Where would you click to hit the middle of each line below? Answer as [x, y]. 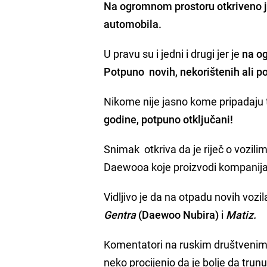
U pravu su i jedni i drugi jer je [172, 53]
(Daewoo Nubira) [178, 214]
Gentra [120, 214]
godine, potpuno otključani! [169, 119]
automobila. [133, 24]
